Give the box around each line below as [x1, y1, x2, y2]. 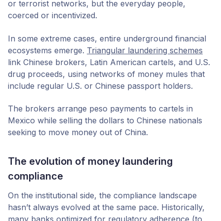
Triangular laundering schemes [87, 45, 203, 55]
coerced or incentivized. [8, 10, 97, 21]
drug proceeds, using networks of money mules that [8, 69, 205, 79]
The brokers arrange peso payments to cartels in [8, 103, 193, 113]
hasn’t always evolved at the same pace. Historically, [8, 202, 205, 212]
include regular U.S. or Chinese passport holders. [8, 80, 193, 91]
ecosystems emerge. [8, 45, 87, 55]
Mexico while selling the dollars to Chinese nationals [8, 115, 202, 125]
